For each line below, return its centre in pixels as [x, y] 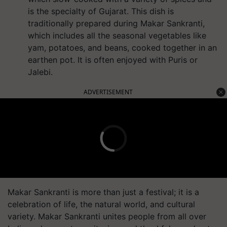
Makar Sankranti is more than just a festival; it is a [103, 192]
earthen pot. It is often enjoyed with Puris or [113, 60]
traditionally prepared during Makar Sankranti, [116, 23]
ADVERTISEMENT [108, 92]
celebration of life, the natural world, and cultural [101, 204]
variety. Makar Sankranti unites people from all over [107, 216]
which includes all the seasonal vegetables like [117, 35]
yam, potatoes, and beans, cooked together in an [122, 48]
